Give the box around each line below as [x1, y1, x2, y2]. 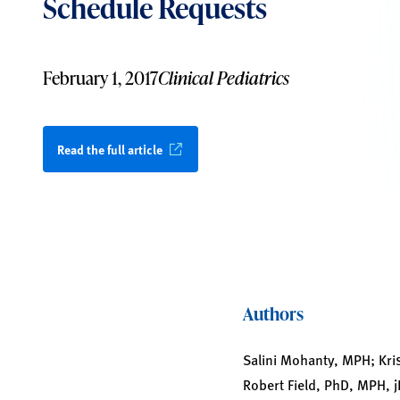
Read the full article [57, 140, 162, 158]
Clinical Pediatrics [158, 65, 289, 90]
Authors [243, 301, 304, 326]
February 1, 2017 [43, 65, 158, 90]
